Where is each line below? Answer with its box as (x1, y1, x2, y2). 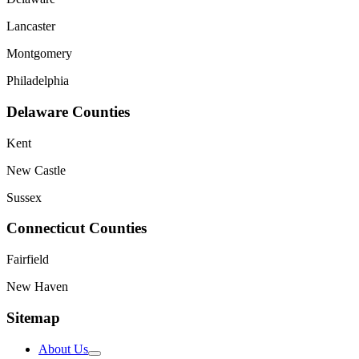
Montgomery (6, 46, 72, 61)
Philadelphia (6, 74, 69, 88)
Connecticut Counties (6, 220, 147, 237)
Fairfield (6, 252, 49, 267)
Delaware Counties (6, 103, 130, 121)
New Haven (6, 280, 68, 294)
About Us (38, 341, 88, 356)
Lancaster (6, 19, 55, 34)
